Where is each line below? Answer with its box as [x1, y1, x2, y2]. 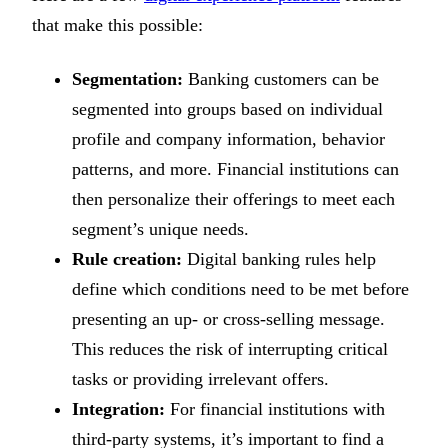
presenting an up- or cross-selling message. [72, 308, 385, 329]
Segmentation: [72, 68, 183, 89]
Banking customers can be [183, 68, 379, 89]
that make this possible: [32, 14, 203, 35]
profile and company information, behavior [72, 128, 385, 149]
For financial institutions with [165, 398, 385, 419]
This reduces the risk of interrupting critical [72, 338, 388, 359]
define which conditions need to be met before [72, 278, 409, 299]
